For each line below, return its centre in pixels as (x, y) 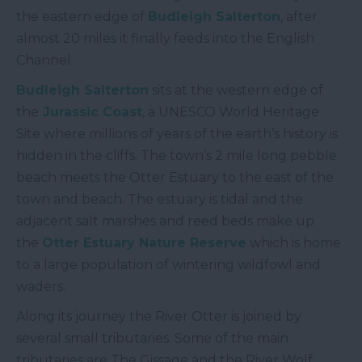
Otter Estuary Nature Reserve (144, 243)
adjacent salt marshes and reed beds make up (165, 221)
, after (299, 17)
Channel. (45, 61)
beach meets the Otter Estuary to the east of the (175, 178)
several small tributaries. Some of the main (152, 339)
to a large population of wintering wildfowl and (168, 265)
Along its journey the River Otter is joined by (159, 317)
